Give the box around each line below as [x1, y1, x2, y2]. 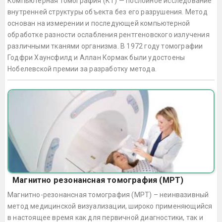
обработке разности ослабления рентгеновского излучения [7, 30, 210, 39]
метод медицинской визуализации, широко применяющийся [7, 202, 213, 210]
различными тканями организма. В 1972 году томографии [7, 42, 203, 50]
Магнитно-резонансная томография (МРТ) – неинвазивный [7, 190, 209, 199]
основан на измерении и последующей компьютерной [7, 19, 190, 27]
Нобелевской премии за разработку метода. [7, 64, 157, 73]
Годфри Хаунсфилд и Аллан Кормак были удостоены [7, 53, 185, 61]
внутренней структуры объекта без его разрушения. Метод [7, 7, 208, 16]
